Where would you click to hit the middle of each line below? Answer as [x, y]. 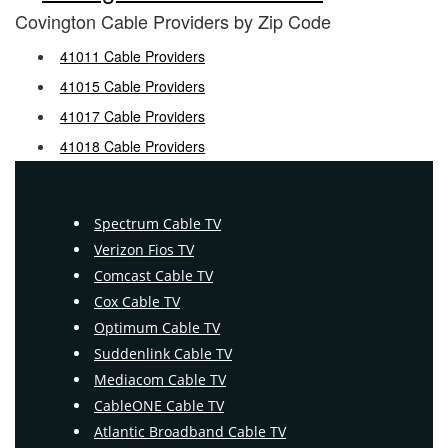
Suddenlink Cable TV [163, 353]
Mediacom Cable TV [160, 379]
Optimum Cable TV [157, 327]
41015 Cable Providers [132, 86]
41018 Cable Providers [132, 146]
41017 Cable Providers [132, 116]
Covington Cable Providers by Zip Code [173, 21]
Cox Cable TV [137, 301]
